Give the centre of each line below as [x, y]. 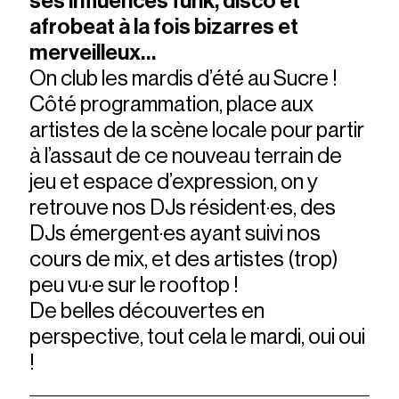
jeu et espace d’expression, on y [174, 181]
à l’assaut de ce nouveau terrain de [186, 155]
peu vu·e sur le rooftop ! [134, 285]
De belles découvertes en [147, 310]
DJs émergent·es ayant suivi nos [175, 233]
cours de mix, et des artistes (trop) [184, 259]
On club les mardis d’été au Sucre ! [184, 78]
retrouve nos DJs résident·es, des [183, 207]
